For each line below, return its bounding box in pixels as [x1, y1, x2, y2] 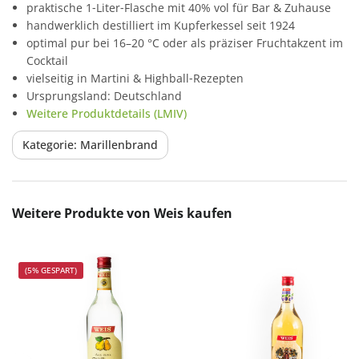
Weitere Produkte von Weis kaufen [12, 204, 232, 222]
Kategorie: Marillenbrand [22, 136, 158, 152]
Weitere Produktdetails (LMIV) [26, 105, 187, 121]
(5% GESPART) [25, 264, 77, 276]
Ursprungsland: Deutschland [26, 87, 182, 103]
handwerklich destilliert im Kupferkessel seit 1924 [26, 17, 295, 33]
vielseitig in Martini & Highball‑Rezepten [26, 70, 244, 86]
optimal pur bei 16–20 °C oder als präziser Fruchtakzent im [26, 34, 343, 50]
